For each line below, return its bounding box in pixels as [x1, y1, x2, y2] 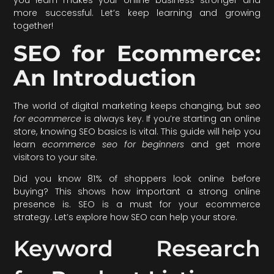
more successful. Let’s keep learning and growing [13, 6, 261, 19]
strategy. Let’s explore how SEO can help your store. [13, 211, 238, 224]
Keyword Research [13, 234, 261, 262]
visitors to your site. [13, 150, 98, 163]
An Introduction [13, 64, 197, 91]
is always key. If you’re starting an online [81, 112, 261, 125]
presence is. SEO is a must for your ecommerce [13, 198, 261, 211]
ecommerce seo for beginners [42, 138, 185, 150]
